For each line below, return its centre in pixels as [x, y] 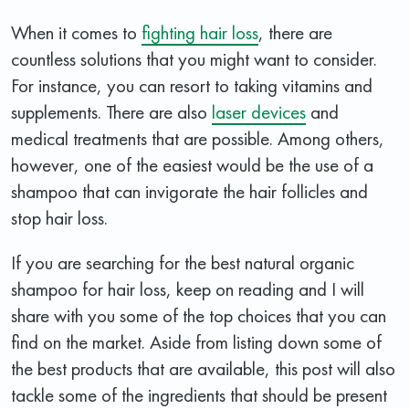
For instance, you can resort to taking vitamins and [192, 85]
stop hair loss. [59, 217]
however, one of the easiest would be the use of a [192, 164]
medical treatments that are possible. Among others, [198, 138]
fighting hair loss [200, 32]
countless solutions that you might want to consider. [194, 58]
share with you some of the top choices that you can [199, 315]
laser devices [259, 111]
